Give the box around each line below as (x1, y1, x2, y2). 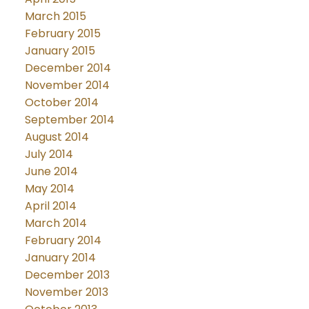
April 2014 (24, 197, 77, 214)
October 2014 (24, 94, 99, 110)
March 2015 (24, 8, 86, 24)
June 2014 (24, 163, 78, 179)
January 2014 (24, 249, 96, 266)
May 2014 (24, 180, 74, 197)
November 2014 (24, 77, 110, 93)
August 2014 (24, 128, 89, 145)
